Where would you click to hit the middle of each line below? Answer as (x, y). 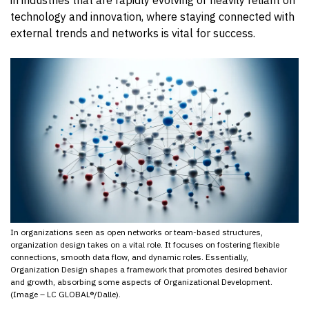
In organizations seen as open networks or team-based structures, (137, 232)
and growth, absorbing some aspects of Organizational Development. (141, 281)
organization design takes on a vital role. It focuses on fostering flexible (145, 244)
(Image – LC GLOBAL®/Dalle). (66, 294)
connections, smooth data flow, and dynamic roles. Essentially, (129, 257)
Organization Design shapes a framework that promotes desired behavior (149, 269)
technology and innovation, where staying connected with (152, 16)
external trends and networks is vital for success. (133, 33)
